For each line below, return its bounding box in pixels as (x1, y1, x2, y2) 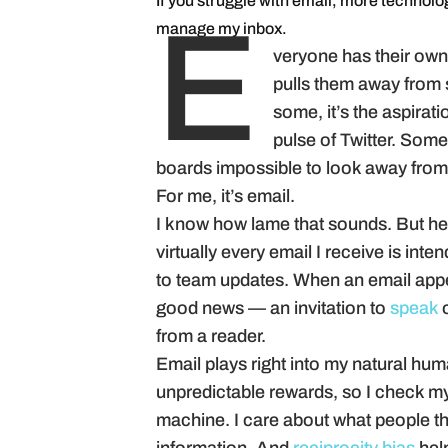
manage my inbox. (156, 22, 287, 38)
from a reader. (156, 328, 266, 347)
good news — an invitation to (156, 300, 390, 319)
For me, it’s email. (156, 188, 295, 207)
